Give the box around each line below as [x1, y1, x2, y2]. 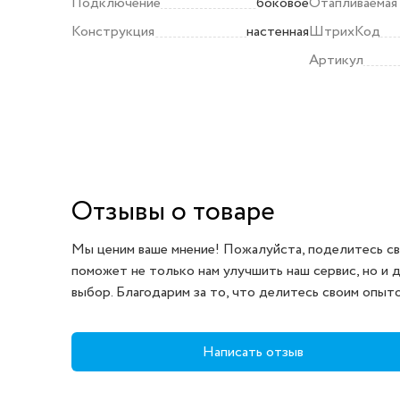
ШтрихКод [309, 21, 381, 42]
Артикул [309, 50, 364, 71]
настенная [246, 21, 310, 42]
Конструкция [71, 21, 154, 42]
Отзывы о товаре [71, 192, 275, 232]
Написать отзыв [203, 341, 304, 362]
